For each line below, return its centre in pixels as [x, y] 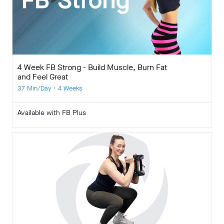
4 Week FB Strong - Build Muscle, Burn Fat [92, 67]
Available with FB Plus [52, 112]
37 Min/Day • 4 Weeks [50, 88]
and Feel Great [43, 76]
